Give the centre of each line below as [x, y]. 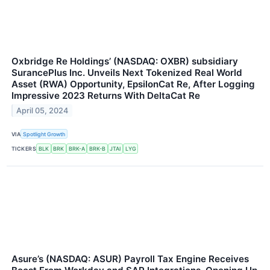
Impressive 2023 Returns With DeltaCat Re [106, 96]
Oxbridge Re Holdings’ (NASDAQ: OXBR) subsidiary [125, 61]
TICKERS [24, 148]
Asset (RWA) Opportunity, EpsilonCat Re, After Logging [133, 84]
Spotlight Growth [44, 134]
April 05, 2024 [42, 110]
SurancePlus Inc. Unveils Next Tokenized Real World [127, 73]
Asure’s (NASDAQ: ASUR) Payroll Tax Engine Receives [130, 259]
